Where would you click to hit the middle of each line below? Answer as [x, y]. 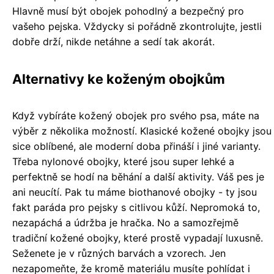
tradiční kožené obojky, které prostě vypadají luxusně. [138, 238]
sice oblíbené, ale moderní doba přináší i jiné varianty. [136, 146]
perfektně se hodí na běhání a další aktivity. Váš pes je [138, 177]
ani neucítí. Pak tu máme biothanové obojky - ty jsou [135, 192]
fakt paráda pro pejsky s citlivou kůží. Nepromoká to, [136, 208]
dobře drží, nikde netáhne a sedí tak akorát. [113, 42]
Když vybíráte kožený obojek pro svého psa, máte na [136, 116]
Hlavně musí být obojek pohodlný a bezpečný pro [128, 11]
